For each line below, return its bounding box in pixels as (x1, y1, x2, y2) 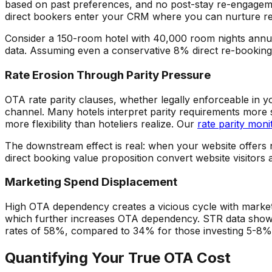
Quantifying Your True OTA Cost (5, 249, 231, 267)
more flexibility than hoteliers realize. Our (5, 117, 194, 130)
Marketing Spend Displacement (5, 175, 177, 189)
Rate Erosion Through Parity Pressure (5, 68, 211, 83)
